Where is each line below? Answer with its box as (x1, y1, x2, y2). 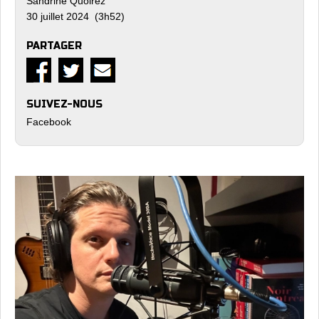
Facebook (26, 116, 71, 127)
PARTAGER (26, 40, 82, 52)
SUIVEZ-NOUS (26, 98, 103, 110)
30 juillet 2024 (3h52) (26, 11, 125, 22)
